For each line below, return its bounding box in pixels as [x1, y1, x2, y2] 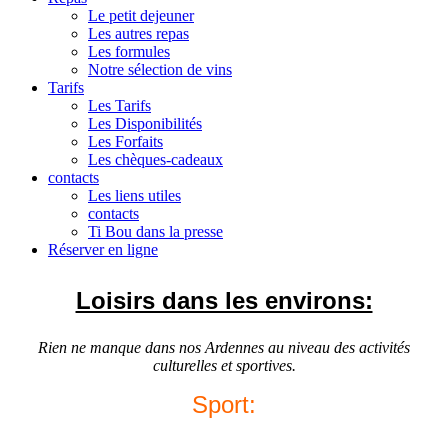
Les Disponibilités [88, 115, 202, 132]
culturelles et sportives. [152, 356, 296, 374]
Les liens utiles [88, 187, 181, 204]
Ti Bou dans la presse [88, 223, 223, 240]
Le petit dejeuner [88, 7, 194, 24]
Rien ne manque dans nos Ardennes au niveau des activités [38, 338, 410, 356]
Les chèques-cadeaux [88, 151, 223, 168]
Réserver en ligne [48, 241, 158, 258]
